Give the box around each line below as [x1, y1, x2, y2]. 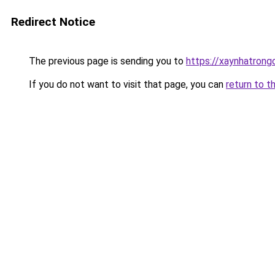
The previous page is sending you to [26, 55, 186, 67]
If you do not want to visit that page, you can [26, 79, 226, 90]
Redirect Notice [11, 15, 95, 29]
